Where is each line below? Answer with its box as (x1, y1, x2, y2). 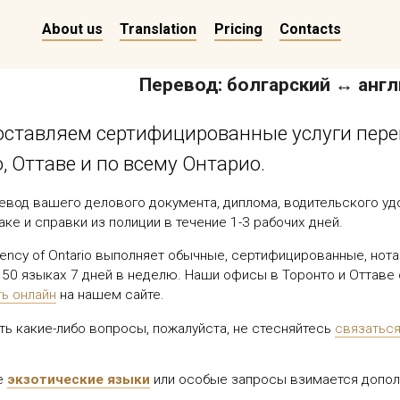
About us (41, 21, 103, 38)
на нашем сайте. (56, 287, 164, 304)
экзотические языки (7, 371, 150, 388)
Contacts (279, 21, 341, 38)
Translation (120, 21, 197, 38)
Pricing (213, 21, 262, 38)
